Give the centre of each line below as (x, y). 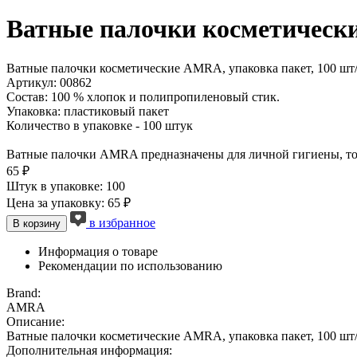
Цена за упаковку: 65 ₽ (69, 202)
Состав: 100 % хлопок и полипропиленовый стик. (143, 96)
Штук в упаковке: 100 (66, 186)
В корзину (37, 223)
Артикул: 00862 (49, 82)
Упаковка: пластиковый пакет (88, 111)
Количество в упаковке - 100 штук (100, 125)
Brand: (24, 292)
